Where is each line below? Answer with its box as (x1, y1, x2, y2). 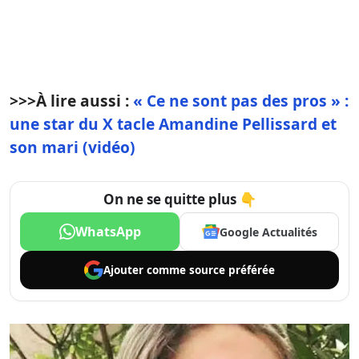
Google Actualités (219, 224, 317, 240)
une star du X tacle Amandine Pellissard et (10, 113, 337, 135)
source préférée (189, 262, 275, 277)
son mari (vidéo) (10, 136, 135, 158)
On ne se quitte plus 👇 (103, 190, 256, 208)
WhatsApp (75, 223, 141, 240)
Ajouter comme (103, 262, 189, 277)
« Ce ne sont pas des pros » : (133, 90, 349, 111)
